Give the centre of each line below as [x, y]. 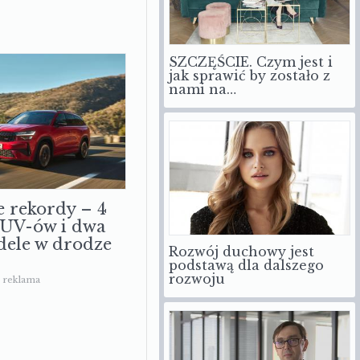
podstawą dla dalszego [246, 266]
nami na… [202, 90]
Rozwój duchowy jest [241, 252]
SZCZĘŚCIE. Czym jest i [251, 62]
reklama [21, 280]
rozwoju [197, 279]
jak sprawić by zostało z [250, 76]
